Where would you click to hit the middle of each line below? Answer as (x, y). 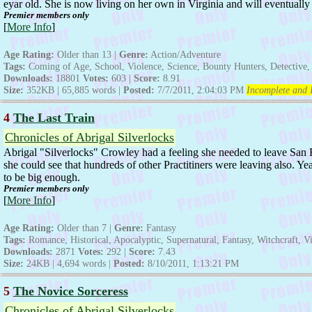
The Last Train (54, 118)
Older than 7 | (84, 228)
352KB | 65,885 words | (73, 90)
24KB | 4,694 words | (69, 264)
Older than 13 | (87, 55)
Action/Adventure (185, 55)
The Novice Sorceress (71, 291)
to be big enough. (42, 178)
